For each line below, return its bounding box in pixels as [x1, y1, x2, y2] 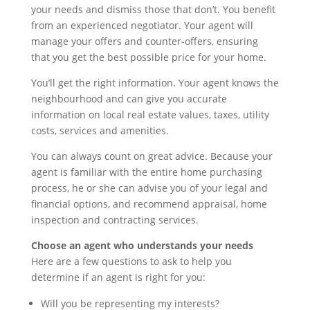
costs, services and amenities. [30, 124, 169, 137]
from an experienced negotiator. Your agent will [30, 19, 253, 32]
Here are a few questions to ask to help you [30, 255, 232, 268]
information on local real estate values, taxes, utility [30, 108, 269, 121]
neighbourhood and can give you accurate [30, 92, 227, 105]
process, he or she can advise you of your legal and [30, 181, 268, 194]
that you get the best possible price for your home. [30, 51, 266, 64]
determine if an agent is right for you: [30, 271, 206, 284]
